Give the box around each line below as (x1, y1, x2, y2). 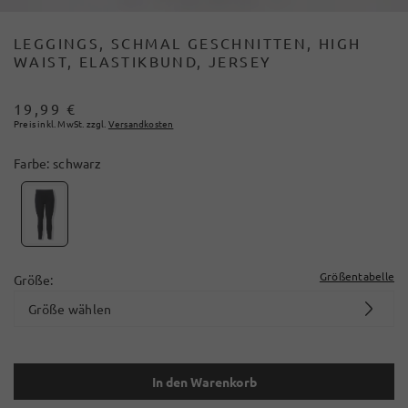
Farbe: (14, 155, 53, 171)
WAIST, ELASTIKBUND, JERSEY (14, 52, 272, 70)
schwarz (52, 155, 101, 171)
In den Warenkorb (151, 372, 257, 390)
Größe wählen (28, 300, 112, 317)
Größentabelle (319, 268, 394, 283)
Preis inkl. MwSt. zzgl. (14, 117, 107, 130)
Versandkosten (107, 117, 174, 130)
